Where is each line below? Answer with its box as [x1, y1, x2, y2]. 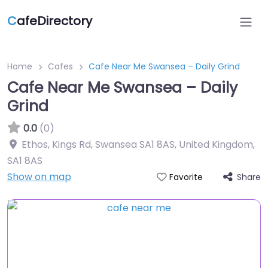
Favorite [169, 172, 203, 183]
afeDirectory [17, 13, 92, 29]
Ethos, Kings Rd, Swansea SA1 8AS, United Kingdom [22, 138, 253, 151]
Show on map [7, 170, 71, 184]
